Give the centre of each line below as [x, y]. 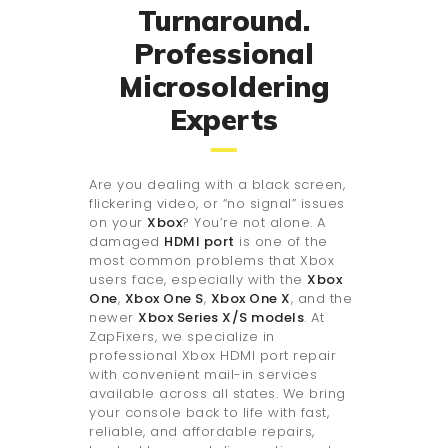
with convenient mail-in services [203, 375]
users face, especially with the [198, 280]
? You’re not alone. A [254, 223]
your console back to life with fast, [209, 413]
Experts [224, 120]
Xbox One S [164, 299]
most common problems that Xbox [211, 261]
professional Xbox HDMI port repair [212, 356]
